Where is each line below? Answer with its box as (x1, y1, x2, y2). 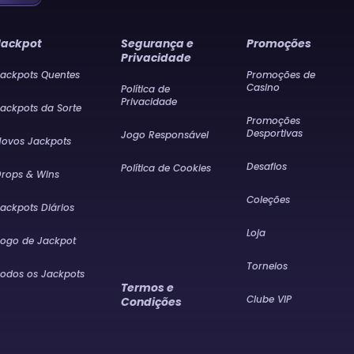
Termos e (120, 280, 174, 296)
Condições (120, 294, 182, 311)
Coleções (247, 193, 291, 206)
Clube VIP (247, 292, 292, 306)
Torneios (247, 259, 288, 273)
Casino (247, 81, 281, 94)
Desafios (247, 160, 288, 173)
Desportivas (247, 126, 303, 140)
